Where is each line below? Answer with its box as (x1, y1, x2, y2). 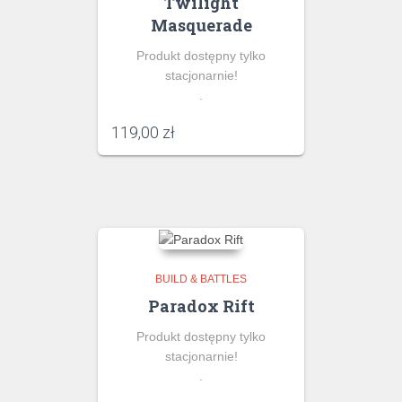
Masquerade (150, 14, 252, 37)
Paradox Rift (147, 294, 255, 317)
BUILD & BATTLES (155, 272, 247, 285)
